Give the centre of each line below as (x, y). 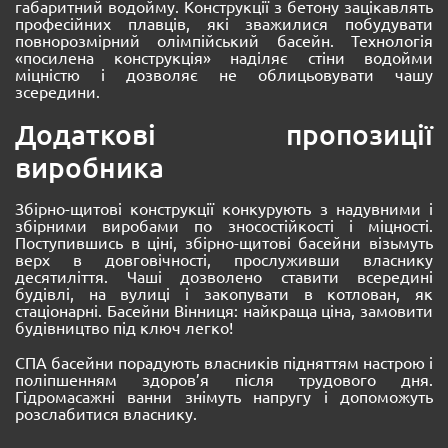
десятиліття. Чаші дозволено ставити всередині (224, 275)
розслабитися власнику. (106, 412)
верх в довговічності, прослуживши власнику (224, 258)
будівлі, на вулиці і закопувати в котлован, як (224, 292)
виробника (89, 166)
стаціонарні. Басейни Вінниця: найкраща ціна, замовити (224, 309)
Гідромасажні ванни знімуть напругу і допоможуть (224, 395)
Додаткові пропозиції (224, 133)
